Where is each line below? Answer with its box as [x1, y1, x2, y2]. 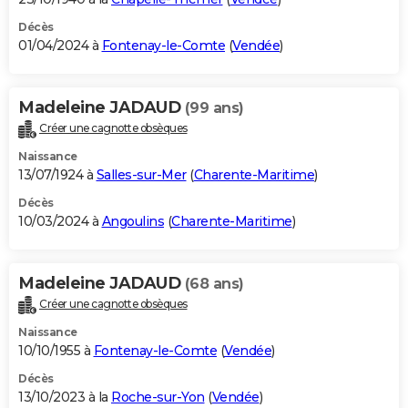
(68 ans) [184, 274, 244, 292]
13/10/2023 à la [18, 388, 111, 405]
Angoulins [101, 212, 164, 229]
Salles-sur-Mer [96, 166, 187, 183]
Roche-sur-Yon [111, 388, 205, 405]
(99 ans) [184, 98, 244, 117]
